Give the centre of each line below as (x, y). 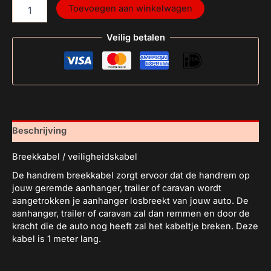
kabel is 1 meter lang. (57, 239)
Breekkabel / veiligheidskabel (75, 157)
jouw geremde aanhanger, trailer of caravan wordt (117, 188)
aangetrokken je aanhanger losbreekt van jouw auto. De (130, 201)
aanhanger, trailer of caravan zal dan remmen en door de (131, 214)
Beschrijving (39, 131)
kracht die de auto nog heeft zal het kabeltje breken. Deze (135, 227)
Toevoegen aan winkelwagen (130, 8)
